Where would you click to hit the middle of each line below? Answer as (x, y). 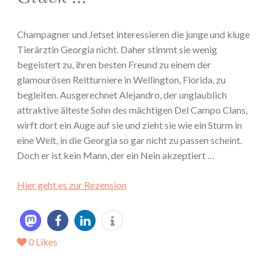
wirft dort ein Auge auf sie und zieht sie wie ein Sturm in (129, 125)
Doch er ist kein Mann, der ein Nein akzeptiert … (116, 155)
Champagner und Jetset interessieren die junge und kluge (133, 34)
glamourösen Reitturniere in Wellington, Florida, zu (121, 80)
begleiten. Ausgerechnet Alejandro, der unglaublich (122, 95)
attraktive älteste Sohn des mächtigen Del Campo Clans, (132, 110)
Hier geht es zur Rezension (72, 185)
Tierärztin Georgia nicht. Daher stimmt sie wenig (117, 50)
